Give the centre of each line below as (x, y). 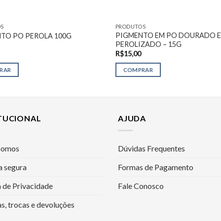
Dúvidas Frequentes (151, 148)
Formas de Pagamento (156, 167)
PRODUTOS (130, 26)
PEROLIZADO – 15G (148, 44)
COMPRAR (138, 70)
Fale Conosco (141, 185)
